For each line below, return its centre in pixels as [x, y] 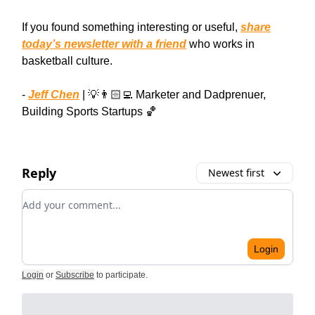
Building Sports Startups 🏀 [89, 111]
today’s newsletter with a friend [104, 44]
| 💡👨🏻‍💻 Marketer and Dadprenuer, [173, 94]
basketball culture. [67, 60]
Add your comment [73, 197]
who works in [220, 44]
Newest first [236, 172]
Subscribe [75, 275]
